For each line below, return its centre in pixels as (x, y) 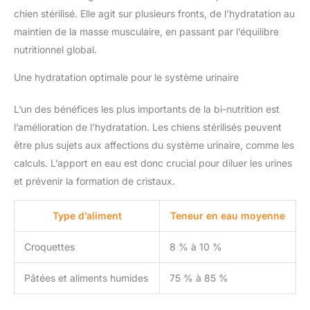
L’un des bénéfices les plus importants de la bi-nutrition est (147, 109)
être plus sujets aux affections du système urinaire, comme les (154, 145)
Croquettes (49, 247)
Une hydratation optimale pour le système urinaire (126, 77)
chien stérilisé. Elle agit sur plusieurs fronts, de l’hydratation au (154, 14)
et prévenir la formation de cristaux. (94, 181)
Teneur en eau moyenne (228, 216)
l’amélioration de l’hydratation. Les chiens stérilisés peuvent (148, 127)
